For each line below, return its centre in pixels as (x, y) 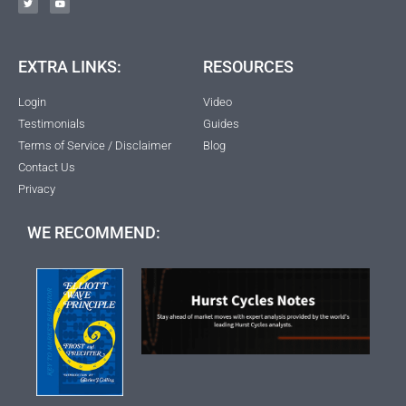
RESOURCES (248, 67)
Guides (221, 124)
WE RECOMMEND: (94, 232)
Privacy (37, 189)
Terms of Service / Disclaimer (95, 145)
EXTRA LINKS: (70, 67)
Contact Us (47, 167)
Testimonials (52, 124)
